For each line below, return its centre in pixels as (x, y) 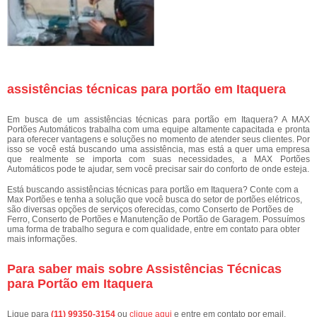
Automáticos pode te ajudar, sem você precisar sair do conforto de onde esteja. (158, 169)
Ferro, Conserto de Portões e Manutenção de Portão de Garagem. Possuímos (156, 219)
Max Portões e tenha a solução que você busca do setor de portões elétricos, (155, 200)
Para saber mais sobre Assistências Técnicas (144, 269)
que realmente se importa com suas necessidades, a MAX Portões (158, 159)
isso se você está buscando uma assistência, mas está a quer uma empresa (158, 149)
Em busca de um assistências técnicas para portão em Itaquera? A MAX (158, 120)
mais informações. (42, 239)
